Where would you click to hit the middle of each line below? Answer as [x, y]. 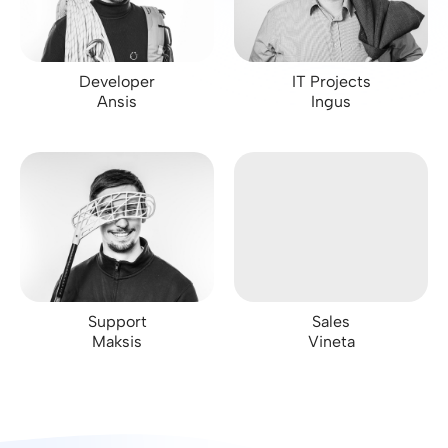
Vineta [331, 341]
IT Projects [331, 81]
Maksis [117, 341]
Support [117, 321]
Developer [117, 81]
